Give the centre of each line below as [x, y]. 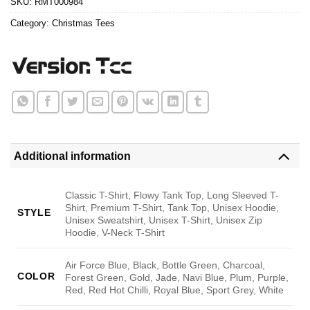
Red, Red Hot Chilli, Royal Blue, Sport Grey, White [175, 290]
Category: [31, 23]
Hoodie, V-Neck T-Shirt [115, 232]
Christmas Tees [83, 23]
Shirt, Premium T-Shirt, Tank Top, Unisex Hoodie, [172, 207]
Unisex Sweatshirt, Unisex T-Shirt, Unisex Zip [164, 220]
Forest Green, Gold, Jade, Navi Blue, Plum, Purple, [177, 277]
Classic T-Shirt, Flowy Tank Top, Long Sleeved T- [172, 195]
